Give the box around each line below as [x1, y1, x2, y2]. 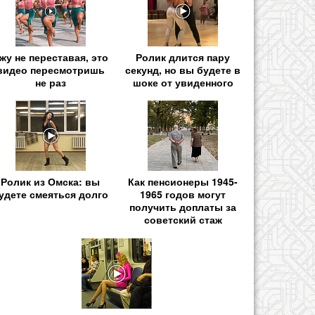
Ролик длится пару [136, 50, 231, 65]
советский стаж [143, 212, 222, 227]
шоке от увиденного [132, 75, 233, 90]
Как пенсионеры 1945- [128, 174, 238, 189]
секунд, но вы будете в [125, 63, 241, 77]
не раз [34, 75, 66, 90]
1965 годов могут [140, 187, 226, 202]
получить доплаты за [129, 200, 237, 214]
